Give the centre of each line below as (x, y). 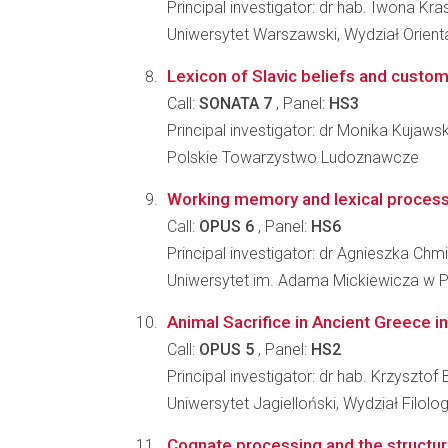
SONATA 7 (235, 103)
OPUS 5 (226, 349)
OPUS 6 (226, 226)
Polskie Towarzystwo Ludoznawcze (293, 157)
